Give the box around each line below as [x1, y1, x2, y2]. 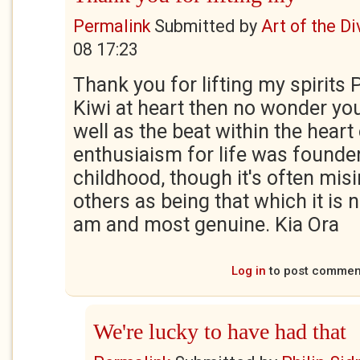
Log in [231, 264, 266, 278]
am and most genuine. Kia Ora [73, 213, 339, 236]
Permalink [73, 16, 150, 36]
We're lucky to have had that [93, 319, 346, 344]
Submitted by [150, 16, 261, 36]
